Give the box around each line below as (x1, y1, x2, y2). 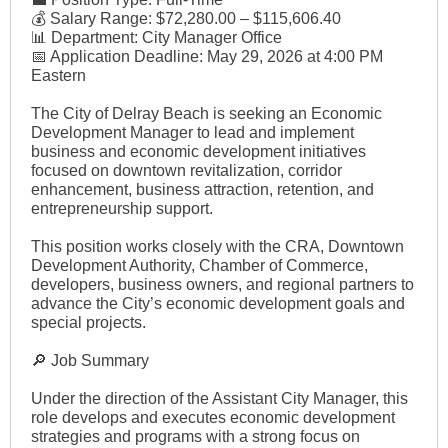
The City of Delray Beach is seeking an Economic (31, 105, 382, 122)
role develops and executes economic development (31, 409, 395, 426)
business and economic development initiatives (31, 143, 366, 160)
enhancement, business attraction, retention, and (31, 181, 374, 198)
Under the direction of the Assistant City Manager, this (31, 390, 408, 407)
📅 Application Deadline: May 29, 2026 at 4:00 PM (31, 48, 383, 65)
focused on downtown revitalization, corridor (31, 162, 342, 179)
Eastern (31, 67, 86, 84)
